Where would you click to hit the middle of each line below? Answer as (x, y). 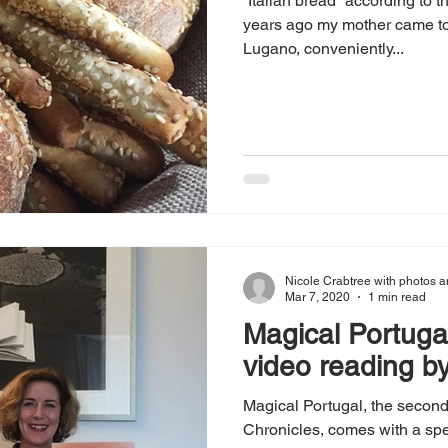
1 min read (397, 297)
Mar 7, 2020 (317, 297)
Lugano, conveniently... (323, 49)
